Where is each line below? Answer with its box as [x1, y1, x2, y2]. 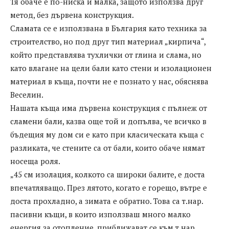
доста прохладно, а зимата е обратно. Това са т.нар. [10, 196, 203, 207]
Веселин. [10, 89, 43, 100]
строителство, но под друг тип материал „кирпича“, [10, 36, 205, 47]
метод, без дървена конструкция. [10, 10, 134, 20]
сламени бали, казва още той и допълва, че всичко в [10, 116, 207, 127]
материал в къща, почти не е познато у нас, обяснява [10, 76, 209, 87]
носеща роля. [10, 156, 60, 167]
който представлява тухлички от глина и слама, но [10, 50, 201, 60]
